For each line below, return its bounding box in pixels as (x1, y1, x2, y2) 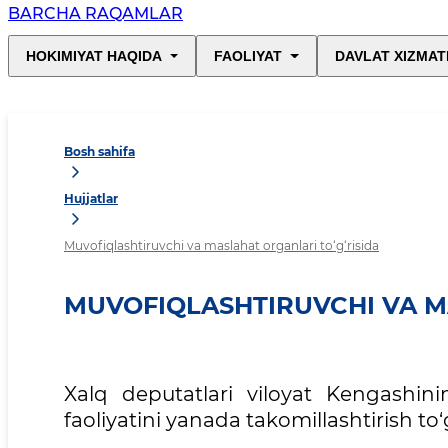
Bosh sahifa (64, 144, 135, 160)
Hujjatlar (64, 191, 118, 207)
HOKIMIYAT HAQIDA (26, 48, 162, 65)
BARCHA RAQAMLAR (8, 4, 183, 24)
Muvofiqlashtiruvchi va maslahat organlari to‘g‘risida (64, 238, 379, 254)
